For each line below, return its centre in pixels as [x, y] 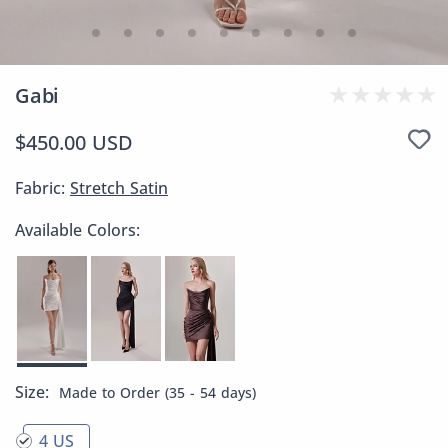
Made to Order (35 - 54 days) [157, 392]
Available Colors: [77, 230]
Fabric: [42, 188]
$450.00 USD [74, 142]
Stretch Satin [119, 188]
